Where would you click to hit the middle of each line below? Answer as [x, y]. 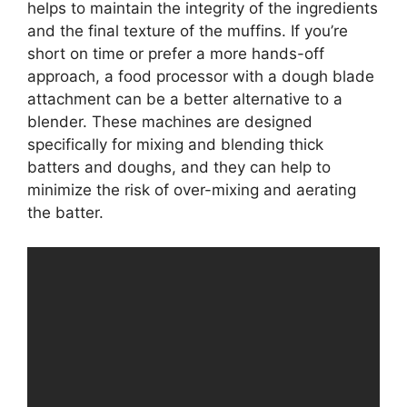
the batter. [65, 212]
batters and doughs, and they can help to [179, 167]
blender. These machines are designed [170, 121]
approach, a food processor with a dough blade [201, 76]
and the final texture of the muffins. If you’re [188, 30]
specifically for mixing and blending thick [175, 144]
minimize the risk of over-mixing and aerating [192, 189]
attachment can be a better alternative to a [185, 99]
